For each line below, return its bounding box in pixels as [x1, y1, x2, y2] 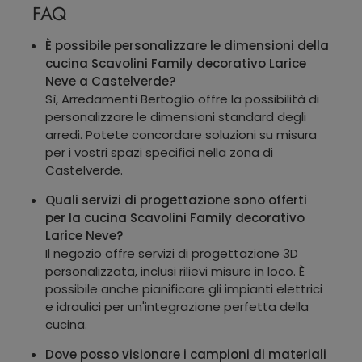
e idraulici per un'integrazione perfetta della [45, 297, 309, 315]
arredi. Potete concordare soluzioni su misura [45, 125, 317, 143]
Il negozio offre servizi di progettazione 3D [45, 244, 298, 262]
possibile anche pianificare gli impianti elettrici [45, 280, 322, 297]
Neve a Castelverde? [45, 72, 175, 90]
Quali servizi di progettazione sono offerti [45, 191, 307, 208]
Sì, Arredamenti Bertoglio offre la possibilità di [45, 90, 319, 107]
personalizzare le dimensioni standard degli [45, 107, 306, 125]
